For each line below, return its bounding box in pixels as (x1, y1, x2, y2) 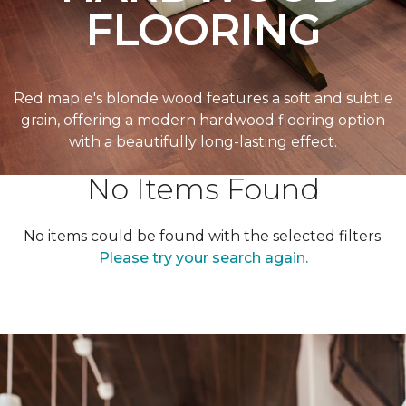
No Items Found (86, 171, 320, 207)
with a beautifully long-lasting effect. (69, 133, 337, 150)
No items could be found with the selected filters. (23, 227, 383, 245)
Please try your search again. (98, 249, 308, 266)
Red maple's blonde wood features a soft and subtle (13, 90, 393, 107)
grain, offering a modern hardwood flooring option (21, 111, 385, 129)
